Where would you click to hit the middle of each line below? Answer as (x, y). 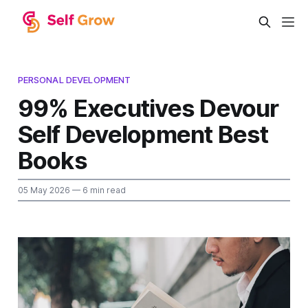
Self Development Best (143, 134)
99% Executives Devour (148, 108)
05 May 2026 (44, 190)
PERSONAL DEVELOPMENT (74, 79)
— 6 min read (98, 190)
